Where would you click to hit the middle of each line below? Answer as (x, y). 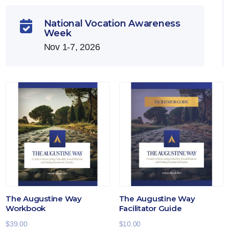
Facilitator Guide (150, 209)
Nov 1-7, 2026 (72, 47)
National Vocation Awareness (112, 24)
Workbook (26, 209)
